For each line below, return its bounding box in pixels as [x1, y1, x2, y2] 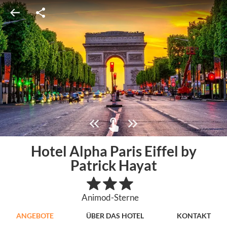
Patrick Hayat [70, 156, 157, 174]
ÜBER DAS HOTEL [86, 211, 144, 220]
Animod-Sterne [81, 192, 139, 203]
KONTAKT [176, 211, 211, 220]
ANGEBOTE [16, 211, 54, 220]
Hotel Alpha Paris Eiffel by [30, 142, 197, 160]
